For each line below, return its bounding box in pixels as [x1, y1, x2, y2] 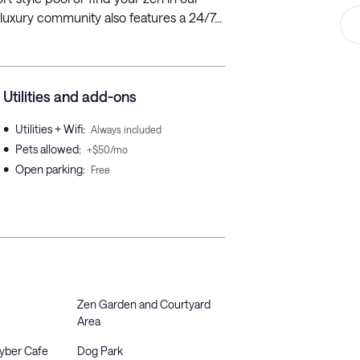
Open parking [15, 162, 83, 176]
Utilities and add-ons [3, 88, 137, 105]
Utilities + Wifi [15, 122, 83, 136]
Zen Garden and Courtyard [77, 297, 211, 311]
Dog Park [77, 344, 123, 358]
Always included [91, 124, 162, 135]
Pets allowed [15, 142, 79, 156]
